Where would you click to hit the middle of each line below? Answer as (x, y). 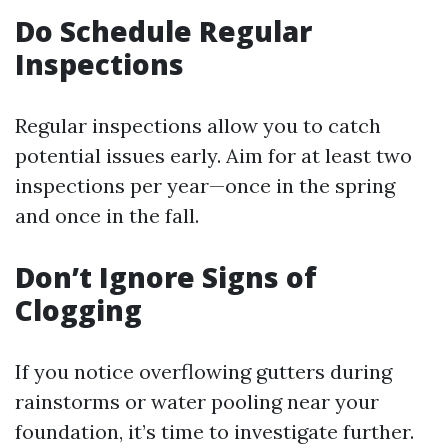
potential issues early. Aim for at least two (213, 155)
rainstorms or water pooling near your (197, 401)
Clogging (78, 310)
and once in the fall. (107, 215)
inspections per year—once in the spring (205, 185)
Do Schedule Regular (163, 31)
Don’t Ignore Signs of (166, 277)
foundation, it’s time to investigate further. (214, 431)
